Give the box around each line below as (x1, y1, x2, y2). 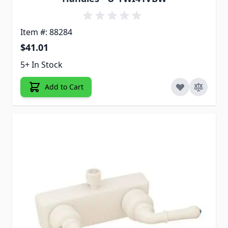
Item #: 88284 (20, 26, 72, 38)
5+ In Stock (20, 59, 63, 71)
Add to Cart (45, 82, 83, 92)
